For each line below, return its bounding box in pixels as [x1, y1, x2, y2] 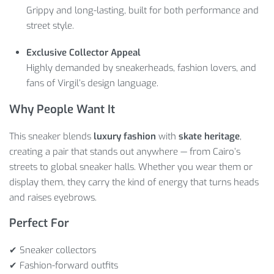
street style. [26, 20, 75, 32]
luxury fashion [94, 130, 156, 143]
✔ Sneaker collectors [9, 243, 96, 256]
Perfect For [9, 215, 69, 231]
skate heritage [179, 130, 240, 143]
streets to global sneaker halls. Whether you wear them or [9, 160, 253, 173]
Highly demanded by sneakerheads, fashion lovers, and [26, 62, 257, 75]
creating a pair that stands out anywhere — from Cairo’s [9, 145, 240, 158]
